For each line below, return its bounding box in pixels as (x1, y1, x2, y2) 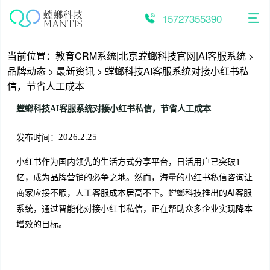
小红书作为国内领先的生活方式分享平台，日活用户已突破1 (16, 155, 240, 167)
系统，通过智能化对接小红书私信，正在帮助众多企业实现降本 (16, 202, 253, 214)
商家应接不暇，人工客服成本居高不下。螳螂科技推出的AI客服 (16, 186, 252, 198)
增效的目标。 (16, 218, 67, 230)
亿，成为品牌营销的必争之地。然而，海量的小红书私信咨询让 (16, 171, 253, 183)
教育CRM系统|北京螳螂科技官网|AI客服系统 (55, 49, 246, 63)
